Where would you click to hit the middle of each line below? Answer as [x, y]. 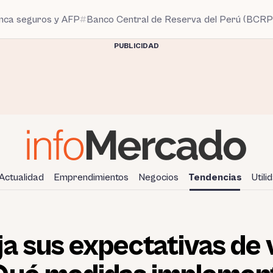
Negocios [158, 177]
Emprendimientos [91, 177]
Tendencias [215, 177]
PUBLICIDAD [136, 46]
